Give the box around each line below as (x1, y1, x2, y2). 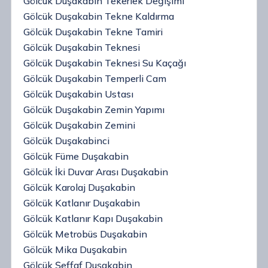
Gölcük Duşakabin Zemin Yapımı (23, 103, 165, 115)
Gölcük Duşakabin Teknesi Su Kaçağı (23, 57, 186, 69)
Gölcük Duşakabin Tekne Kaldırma (23, 10, 174, 22)
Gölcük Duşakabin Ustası (23, 88, 133, 100)
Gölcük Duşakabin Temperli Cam (23, 72, 166, 84)
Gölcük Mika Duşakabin (23, 243, 127, 255)
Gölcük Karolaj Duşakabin (23, 181, 135, 193)
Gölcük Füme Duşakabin (23, 150, 129, 162)
